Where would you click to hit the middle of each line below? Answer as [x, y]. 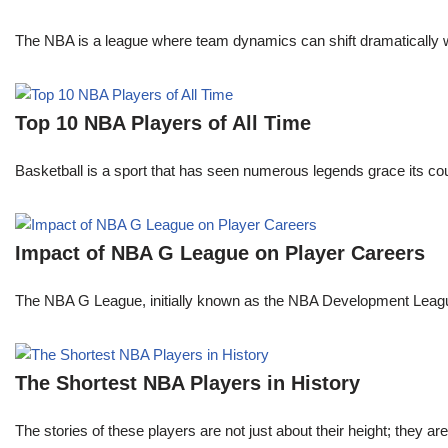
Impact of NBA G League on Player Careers [220, 253]
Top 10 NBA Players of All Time [163, 123]
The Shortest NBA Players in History [187, 383]
